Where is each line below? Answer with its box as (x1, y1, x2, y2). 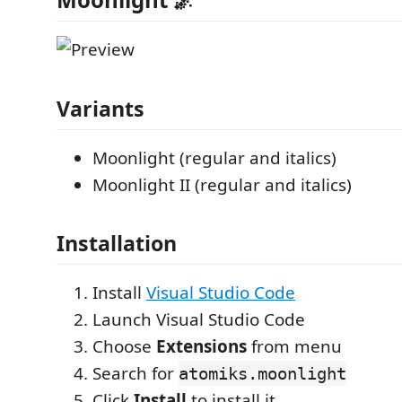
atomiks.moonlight (179, 363, 346, 383)
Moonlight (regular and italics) (92, 145, 336, 170)
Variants (57, 93, 144, 123)
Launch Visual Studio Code (92, 308, 305, 331)
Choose (92, 335, 156, 358)
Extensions (156, 335, 247, 358)
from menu (247, 335, 342, 358)
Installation (57, 229, 177, 258)
